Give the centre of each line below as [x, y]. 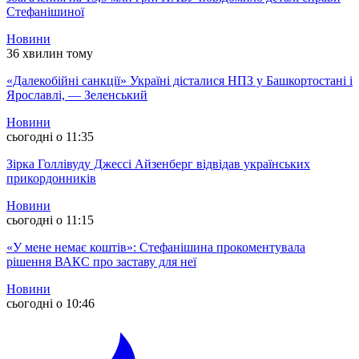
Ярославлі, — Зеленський [77, 95]
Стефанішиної [45, 12]
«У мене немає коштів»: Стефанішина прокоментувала [156, 248]
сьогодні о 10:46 [50, 304]
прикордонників [51, 179]
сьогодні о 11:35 [50, 137]
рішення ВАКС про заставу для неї [101, 262]
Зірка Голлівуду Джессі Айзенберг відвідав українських [158, 164]
